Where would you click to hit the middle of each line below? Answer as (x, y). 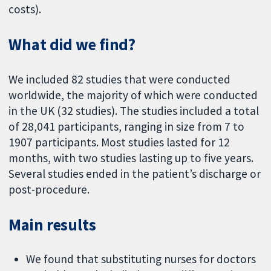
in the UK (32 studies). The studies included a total (134, 110)
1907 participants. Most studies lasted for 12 (119, 142)
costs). (25, 9)
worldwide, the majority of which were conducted (133, 95)
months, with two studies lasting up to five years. (131, 158)
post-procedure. (49, 189)
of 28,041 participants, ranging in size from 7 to (127, 126)
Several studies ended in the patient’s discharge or (135, 173)
